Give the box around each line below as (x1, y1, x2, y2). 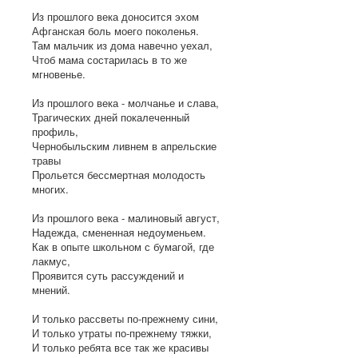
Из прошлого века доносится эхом (32, 8, 199, 24)
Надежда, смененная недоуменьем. (32, 224, 206, 240)
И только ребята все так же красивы (32, 339, 209, 355)
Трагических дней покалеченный (32, 109, 189, 125)
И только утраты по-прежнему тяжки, (32, 324, 212, 340)
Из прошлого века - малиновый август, (32, 209, 220, 225)
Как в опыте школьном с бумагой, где (32, 238, 214, 254)
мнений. (32, 281, 70, 297)
